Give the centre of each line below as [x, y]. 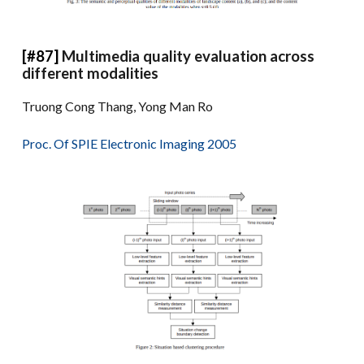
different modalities [91, 74]
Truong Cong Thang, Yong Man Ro [118, 106]
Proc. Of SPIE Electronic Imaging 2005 [130, 144]
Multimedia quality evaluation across [188, 56]
